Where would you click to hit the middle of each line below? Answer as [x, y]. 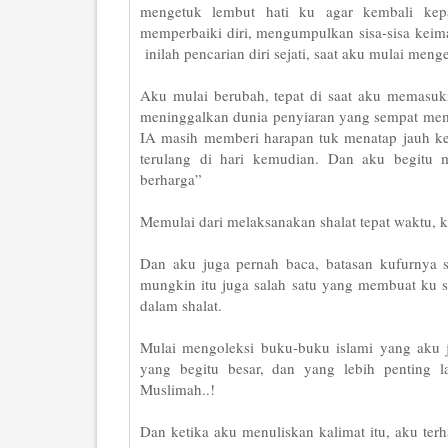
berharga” [171, 179]
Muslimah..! [177, 389]
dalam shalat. [181, 305]
